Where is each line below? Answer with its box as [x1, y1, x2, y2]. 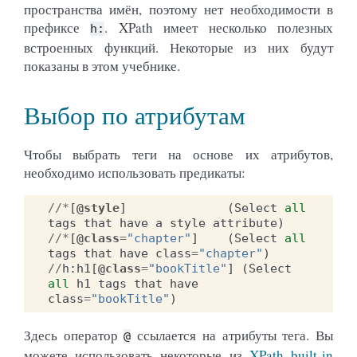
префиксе [24, 18, 91, 37]
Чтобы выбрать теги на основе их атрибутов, [24, 144, 333, 163]
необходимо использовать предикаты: [24, 163, 245, 182]
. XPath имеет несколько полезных [104, 18, 334, 37]
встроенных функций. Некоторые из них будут [24, 37, 333, 57]
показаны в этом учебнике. [24, 56, 180, 75]
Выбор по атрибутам [24, 98, 245, 131]
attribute [213, 215, 277, 230]
